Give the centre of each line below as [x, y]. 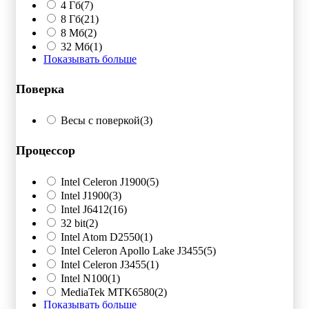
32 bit [73, 223]
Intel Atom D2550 [100, 237]
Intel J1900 [85, 196]
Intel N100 [84, 279]
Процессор [46, 151]
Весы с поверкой [100, 121]
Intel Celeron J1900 [103, 182]
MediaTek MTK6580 [108, 292]
